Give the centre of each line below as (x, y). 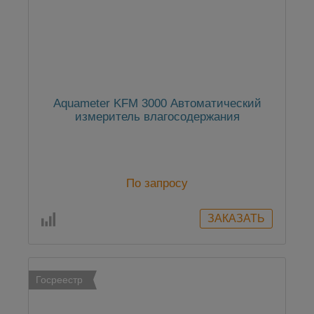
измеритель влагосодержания (157, 117)
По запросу (157, 184)
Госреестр (59, 280)
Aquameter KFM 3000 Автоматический (157, 104)
